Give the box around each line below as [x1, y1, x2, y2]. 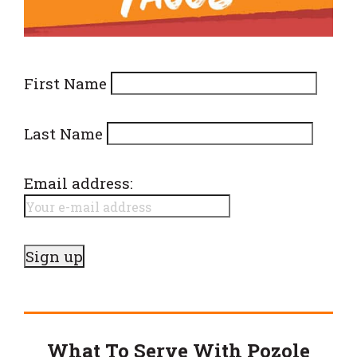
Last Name [24, 124, 103, 143]
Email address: [24, 173, 133, 194]
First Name [24, 73, 107, 93]
